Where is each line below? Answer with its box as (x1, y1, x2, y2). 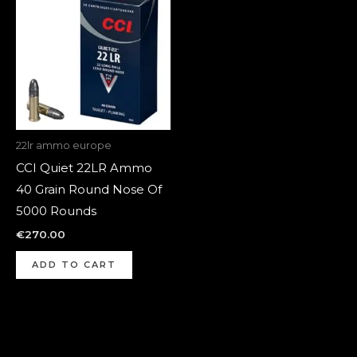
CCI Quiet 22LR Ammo (16, 160, 152, 176)
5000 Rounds (16, 203, 96, 219)
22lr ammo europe (16, 139, 112, 151)
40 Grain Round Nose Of (16, 182, 162, 198)
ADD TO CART (32, 258, 116, 270)
